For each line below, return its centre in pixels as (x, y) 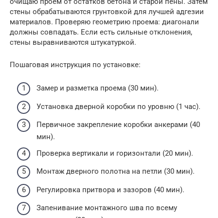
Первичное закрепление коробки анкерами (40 (118, 125)
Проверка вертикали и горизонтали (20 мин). (115, 153)
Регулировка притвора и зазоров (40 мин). (110, 190)
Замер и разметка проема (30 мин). (98, 88)
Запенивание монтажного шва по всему (107, 208)
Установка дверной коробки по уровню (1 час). (118, 106)
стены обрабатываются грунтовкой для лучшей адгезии (107, 11)
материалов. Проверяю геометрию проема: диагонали (104, 22)
